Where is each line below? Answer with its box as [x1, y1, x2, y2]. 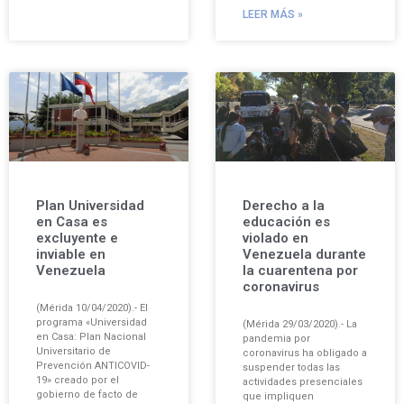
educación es [243, 214, 330, 231]
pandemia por [243, 333, 310, 345]
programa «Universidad [36, 317, 147, 329]
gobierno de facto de [36, 389, 138, 401]
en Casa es [36, 214, 107, 231]
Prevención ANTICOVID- [36, 360, 150, 372]
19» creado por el [36, 374, 119, 387]
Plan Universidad [36, 197, 144, 215]
